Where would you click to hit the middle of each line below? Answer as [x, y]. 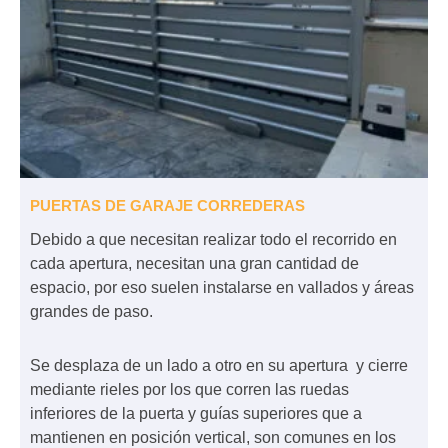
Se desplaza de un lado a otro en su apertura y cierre [219, 366]
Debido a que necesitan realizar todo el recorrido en [213, 240]
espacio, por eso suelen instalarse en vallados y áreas [222, 288]
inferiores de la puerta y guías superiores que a [196, 414]
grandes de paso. [91, 312]
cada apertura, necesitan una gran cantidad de [194, 264]
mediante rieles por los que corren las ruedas [189, 390]
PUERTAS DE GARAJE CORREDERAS [167, 206]
